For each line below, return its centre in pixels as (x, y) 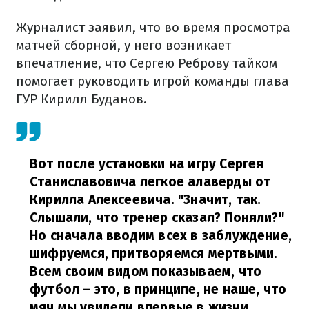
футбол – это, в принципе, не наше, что (158, 289)
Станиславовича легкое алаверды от (150, 182)
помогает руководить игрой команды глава (152, 81)
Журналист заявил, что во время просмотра (153, 27)
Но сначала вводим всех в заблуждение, (161, 236)
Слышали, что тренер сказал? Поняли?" (157, 218)
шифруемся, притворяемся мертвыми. (154, 253)
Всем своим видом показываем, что (146, 271)
